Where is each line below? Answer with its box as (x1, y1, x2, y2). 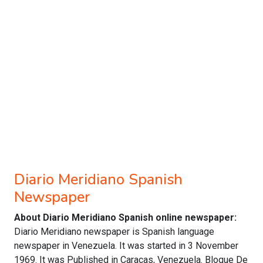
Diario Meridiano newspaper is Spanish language (14, 226, 214, 237)
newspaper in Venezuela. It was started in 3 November (14, 240, 238, 251)
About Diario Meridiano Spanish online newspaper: (14, 212, 237, 223)
